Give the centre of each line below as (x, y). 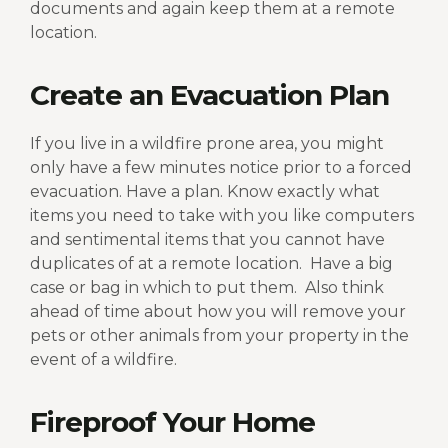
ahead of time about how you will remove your (218, 311)
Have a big (351, 263)
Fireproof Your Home (172, 422)
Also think (344, 287)
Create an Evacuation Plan (209, 94)
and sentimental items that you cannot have (207, 239)
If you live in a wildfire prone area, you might (207, 143)
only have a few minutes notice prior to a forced (221, 167)
